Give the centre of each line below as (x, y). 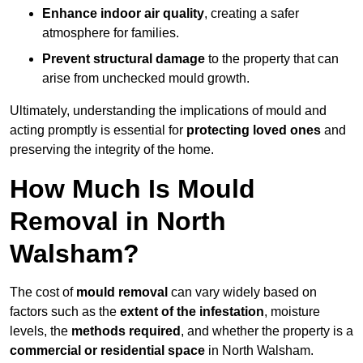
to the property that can (272, 59)
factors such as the (65, 312)
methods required (126, 331)
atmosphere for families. (111, 33)
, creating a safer (252, 14)
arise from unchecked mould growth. (146, 79)
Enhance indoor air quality (123, 14)
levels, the (41, 331)
